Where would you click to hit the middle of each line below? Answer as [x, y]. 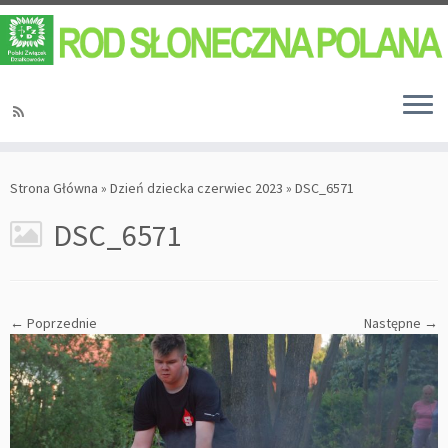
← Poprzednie [53, 323]
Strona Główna [54, 188]
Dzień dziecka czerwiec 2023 [196, 188]
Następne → [401, 323]
